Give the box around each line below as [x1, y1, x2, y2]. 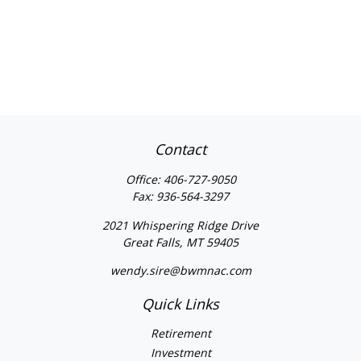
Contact [155, 139, 206, 159]
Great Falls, [122, 234, 183, 250]
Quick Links [142, 294, 219, 313]
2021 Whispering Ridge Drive [102, 218, 259, 233]
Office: [125, 172, 164, 187]
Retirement [150, 326, 211, 341]
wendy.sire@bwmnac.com [110, 263, 251, 278]
